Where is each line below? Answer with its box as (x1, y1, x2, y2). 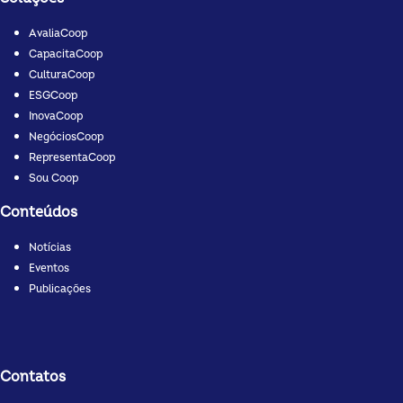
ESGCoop (29, 88, 77, 103)
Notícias (29, 240, 71, 255)
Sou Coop (29, 171, 78, 185)
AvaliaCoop (29, 26, 87, 40)
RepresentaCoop (29, 150, 115, 165)
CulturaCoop (29, 67, 94, 82)
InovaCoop (29, 109, 83, 123)
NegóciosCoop (29, 130, 103, 144)
